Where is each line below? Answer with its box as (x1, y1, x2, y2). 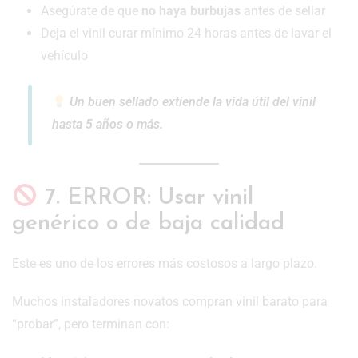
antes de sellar (241, 2, 325, 18)
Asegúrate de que (41, 2, 141, 18)
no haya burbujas (141, 2, 241, 18)
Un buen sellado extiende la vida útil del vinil (66, 93, 316, 109)
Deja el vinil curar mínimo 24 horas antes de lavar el (41, 25, 332, 41)
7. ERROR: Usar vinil (37, 187, 253, 210)
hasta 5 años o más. (52, 116, 163, 132)
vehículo (41, 47, 88, 63)
